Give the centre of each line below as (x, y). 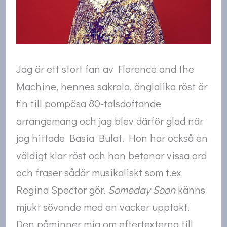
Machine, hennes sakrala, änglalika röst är (112, 86)
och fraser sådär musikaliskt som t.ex (99, 173)
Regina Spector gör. (62, 190)
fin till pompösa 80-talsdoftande (89, 104)
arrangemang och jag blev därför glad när (110, 121)
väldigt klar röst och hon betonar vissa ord (112, 155)
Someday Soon (142, 190)
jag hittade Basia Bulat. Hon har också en (112, 138)
